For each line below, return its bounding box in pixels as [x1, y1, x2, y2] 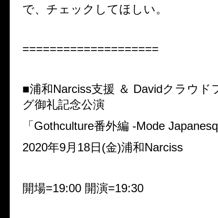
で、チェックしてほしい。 [22, 2, 167, 16]
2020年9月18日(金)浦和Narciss [22, 140, 183, 154]
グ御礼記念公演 [22, 97, 105, 111]
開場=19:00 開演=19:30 [22, 181, 144, 195]
